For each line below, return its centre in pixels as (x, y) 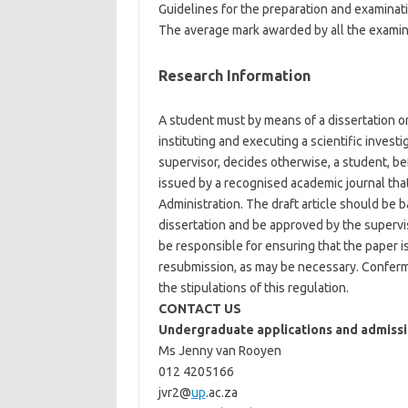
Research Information (234, 76)
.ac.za (221, 393)
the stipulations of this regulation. (253, 288)
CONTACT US (199, 309)
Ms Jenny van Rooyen (219, 351)
